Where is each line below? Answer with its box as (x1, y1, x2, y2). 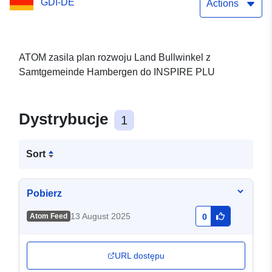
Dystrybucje (19, 110, 112, 129)
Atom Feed (29, 212, 67, 221)
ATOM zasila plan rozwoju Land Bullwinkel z (19, 52, 211, 63)
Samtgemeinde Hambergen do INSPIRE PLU (19, 67, 215, 78)
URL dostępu (115, 251, 165, 261)
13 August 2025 (70, 211, 131, 222)
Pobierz (27, 188, 62, 199)
